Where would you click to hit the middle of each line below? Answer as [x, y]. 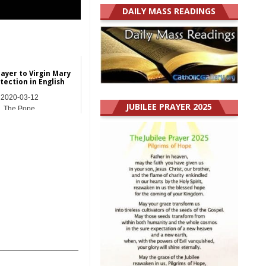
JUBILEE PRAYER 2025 [169, 107]
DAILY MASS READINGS [169, 11]
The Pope [20, 109]
